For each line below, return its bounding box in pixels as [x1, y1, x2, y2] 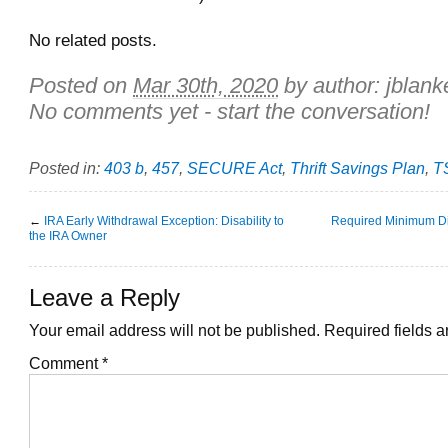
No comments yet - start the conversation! [29, 98, 430, 124]
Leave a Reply [29, 284, 180, 311]
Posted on [29, 72, 133, 98]
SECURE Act [187, 158, 282, 177]
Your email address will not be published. [29, 320, 320, 339]
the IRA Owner [29, 228, 107, 243]
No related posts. [29, 29, 157, 50]
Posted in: [29, 158, 104, 177]
